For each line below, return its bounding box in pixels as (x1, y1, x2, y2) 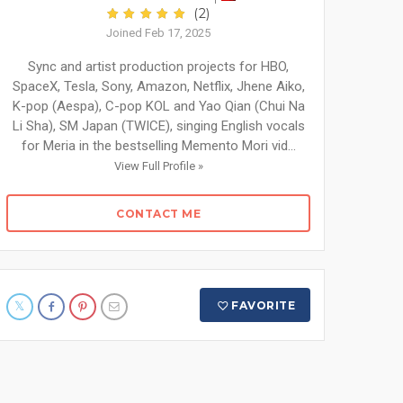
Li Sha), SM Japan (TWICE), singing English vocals (12, 118, 305, 134)
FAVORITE (231, 299, 296, 312)
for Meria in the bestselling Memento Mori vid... (21, 138, 296, 154)
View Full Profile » (113, 159, 203, 173)
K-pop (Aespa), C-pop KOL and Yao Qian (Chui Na (12, 98, 305, 114)
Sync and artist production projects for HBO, (28, 58, 289, 75)
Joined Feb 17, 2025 (106, 26, 210, 40)
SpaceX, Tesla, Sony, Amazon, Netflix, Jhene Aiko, (12, 78, 305, 94)
